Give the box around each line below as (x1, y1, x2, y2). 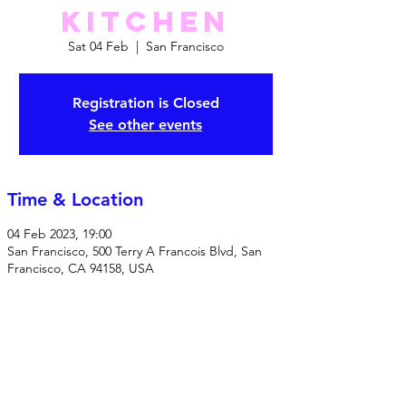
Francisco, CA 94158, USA (7, 260, 154, 276)
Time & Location (7, 188, 143, 210)
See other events (89, 116, 202, 133)
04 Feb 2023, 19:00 (7, 226, 111, 242)
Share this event (7, 358, 141, 380)
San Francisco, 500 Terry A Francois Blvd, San (7, 243, 262, 259)
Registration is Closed (72, 94, 219, 111)
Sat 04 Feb (67, 38, 129, 54)
